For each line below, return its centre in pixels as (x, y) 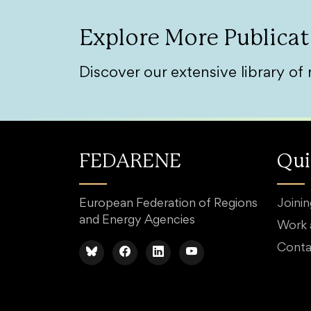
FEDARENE (130, 162)
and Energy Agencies (137, 221)
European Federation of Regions (168, 204)
